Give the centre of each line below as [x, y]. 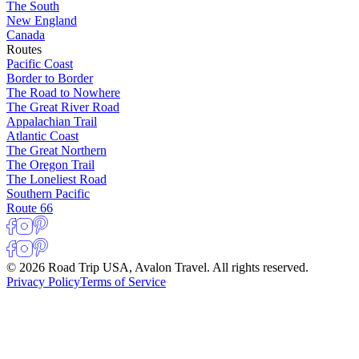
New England [42, 20]
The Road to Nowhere [63, 92]
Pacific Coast [40, 63]
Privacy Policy [43, 281]
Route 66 [30, 208]
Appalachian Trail [52, 121]
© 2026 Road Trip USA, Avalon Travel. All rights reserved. [157, 267]
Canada [26, 34]
